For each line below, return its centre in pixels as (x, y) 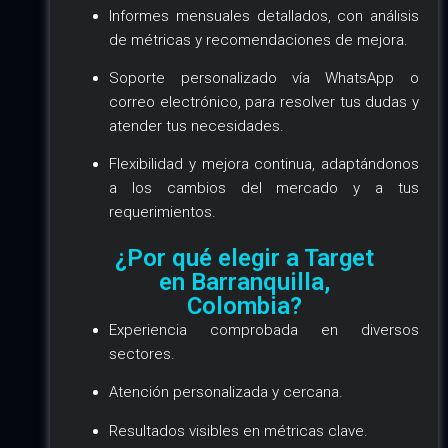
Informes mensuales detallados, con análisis (264, 15)
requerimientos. (163, 212)
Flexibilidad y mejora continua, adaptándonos (264, 164)
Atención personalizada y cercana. (226, 392)
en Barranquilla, (244, 281)
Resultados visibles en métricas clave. (239, 430)
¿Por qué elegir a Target (244, 257)
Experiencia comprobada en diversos (264, 329)
